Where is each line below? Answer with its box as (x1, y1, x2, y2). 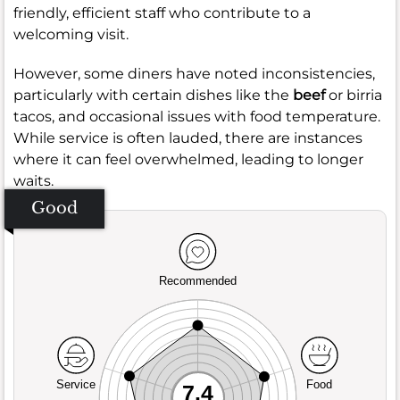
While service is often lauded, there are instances (13, 129, 362, 146)
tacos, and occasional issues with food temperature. (13, 107, 380, 125)
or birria (325, 86, 382, 104)
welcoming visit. (13, 25, 129, 43)
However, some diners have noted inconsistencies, (13, 64, 375, 82)
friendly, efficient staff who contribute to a (13, 4, 311, 21)
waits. (13, 171, 54, 189)
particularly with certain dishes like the (13, 86, 293, 104)
